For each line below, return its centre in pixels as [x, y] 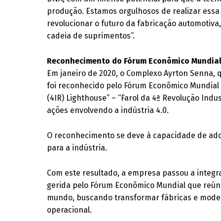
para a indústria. [77, 148]
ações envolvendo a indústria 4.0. [108, 110]
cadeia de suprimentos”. [91, 36]
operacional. [70, 210]
